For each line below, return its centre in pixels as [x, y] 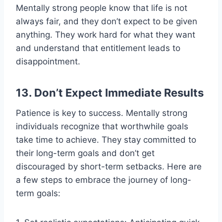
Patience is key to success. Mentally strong [102, 113]
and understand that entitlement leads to [98, 48]
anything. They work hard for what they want [106, 34]
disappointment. [48, 61]
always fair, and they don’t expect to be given [107, 21]
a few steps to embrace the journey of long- [104, 180]
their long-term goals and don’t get [85, 153]
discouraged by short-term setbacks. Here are [109, 166]
